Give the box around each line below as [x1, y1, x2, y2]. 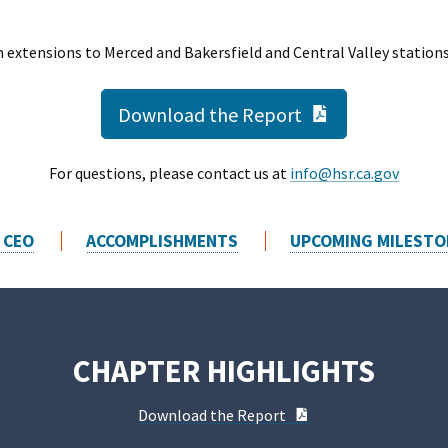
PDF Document [309, 402, 412, 423]
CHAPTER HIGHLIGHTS [73, 350, 375, 390]
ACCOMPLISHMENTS [86, 229, 238, 252]
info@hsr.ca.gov [290, 163, 399, 184]
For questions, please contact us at [49, 163, 290, 184]
